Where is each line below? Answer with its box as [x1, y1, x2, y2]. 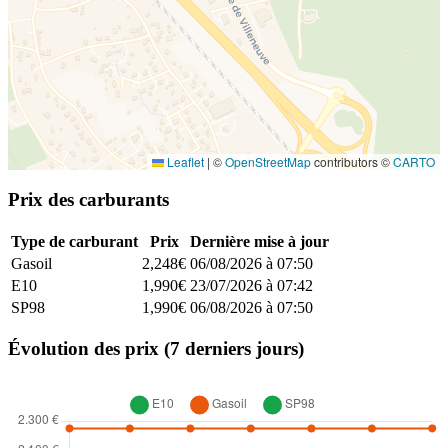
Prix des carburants [8, 189, 169, 211]
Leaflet [164, 153, 204, 171]
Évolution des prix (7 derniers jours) [8, 338, 304, 360]
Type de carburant [11, 232, 138, 250]
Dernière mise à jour [190, 232, 329, 250]
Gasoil [11, 254, 52, 272]
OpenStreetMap [225, 153, 311, 171]
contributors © [311, 153, 393, 171]
